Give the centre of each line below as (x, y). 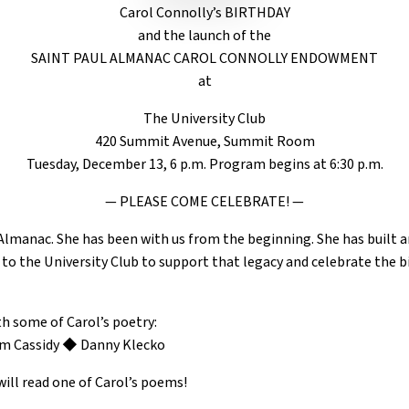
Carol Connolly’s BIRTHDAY (204, 12)
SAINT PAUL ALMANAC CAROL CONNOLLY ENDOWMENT (204, 58)
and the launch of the (204, 35)
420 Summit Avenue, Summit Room (204, 141)
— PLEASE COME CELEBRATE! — (204, 201)
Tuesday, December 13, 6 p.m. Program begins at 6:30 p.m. (204, 164)
